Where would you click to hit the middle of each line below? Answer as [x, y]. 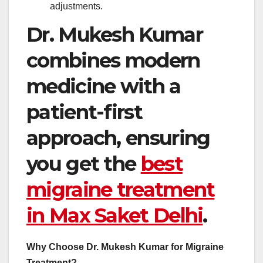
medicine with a [104, 86]
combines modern [113, 60]
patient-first [84, 112]
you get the [84, 163]
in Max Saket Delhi [115, 215]
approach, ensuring [118, 138]
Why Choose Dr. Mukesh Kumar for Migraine [125, 247]
